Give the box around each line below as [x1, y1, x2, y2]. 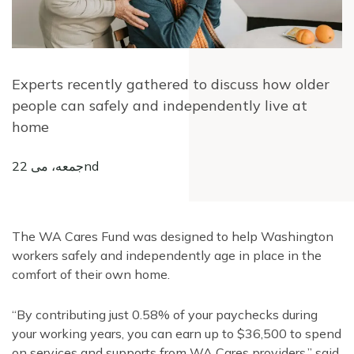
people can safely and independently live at [12, 96, 307, 115]
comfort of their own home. [12, 266, 170, 283]
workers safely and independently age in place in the [12, 247, 322, 264]
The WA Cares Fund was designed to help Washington [12, 228, 333, 245]
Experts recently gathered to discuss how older [12, 75, 330, 94]
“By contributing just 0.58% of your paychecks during [12, 307, 318, 323]
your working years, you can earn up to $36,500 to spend [12, 326, 341, 342]
